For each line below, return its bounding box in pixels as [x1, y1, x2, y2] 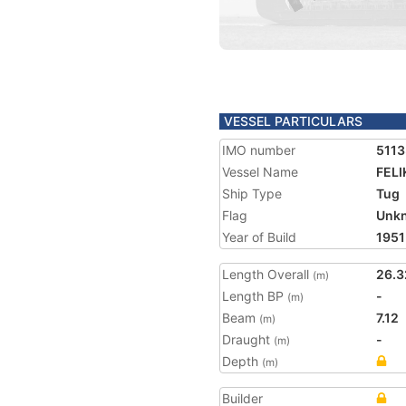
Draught [222, 332, 274, 347]
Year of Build [222, 229, 296, 245]
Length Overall [222, 266, 313, 282]
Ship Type [222, 186, 282, 201]
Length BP [222, 288, 287, 304]
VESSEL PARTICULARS [224, 113, 362, 129]
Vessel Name [222, 164, 298, 179]
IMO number [222, 142, 295, 158]
